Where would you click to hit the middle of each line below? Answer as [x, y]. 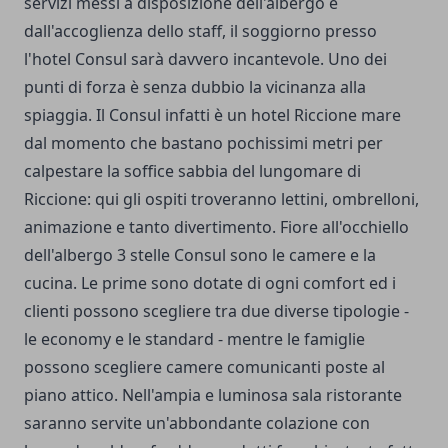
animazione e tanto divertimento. [150, 226]
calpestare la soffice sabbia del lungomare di [192, 170]
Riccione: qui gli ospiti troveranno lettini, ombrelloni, [221, 198]
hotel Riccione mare [326, 114]
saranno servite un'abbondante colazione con [197, 422]
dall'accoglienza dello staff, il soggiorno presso [200, 30]
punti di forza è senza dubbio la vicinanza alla [195, 86]
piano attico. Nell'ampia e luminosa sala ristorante [213, 394]
